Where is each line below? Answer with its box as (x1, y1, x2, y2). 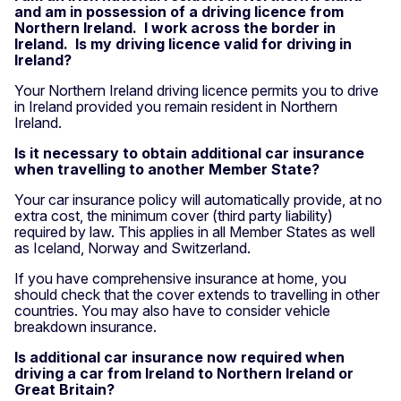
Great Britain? (14, 380, 115, 398)
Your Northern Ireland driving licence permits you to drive (14, 81, 379, 99)
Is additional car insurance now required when (14, 347, 345, 366)
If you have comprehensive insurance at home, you (14, 269, 346, 287)
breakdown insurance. (14, 317, 157, 336)
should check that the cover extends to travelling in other (14, 285, 380, 303)
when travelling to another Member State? (14, 159, 320, 178)
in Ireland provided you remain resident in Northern (14, 97, 337, 115)
